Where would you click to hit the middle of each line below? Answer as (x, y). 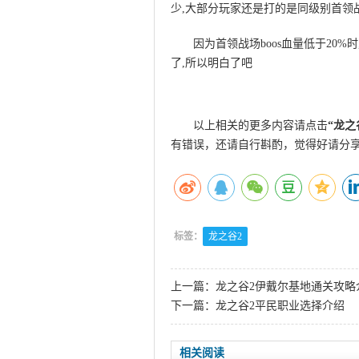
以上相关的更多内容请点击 (260, 125)
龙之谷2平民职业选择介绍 (280, 306)
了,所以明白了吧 (212, 63)
